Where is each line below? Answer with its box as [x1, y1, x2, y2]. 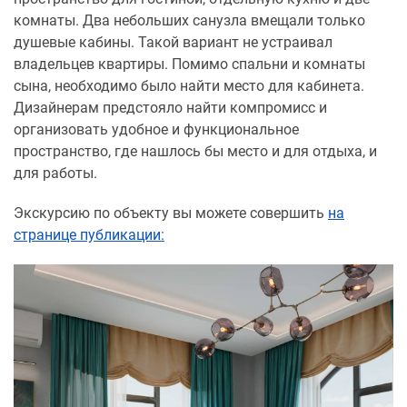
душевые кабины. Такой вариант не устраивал [14, 34, 333, 51]
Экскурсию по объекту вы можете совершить [14, 204, 328, 222]
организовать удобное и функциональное [14, 121, 299, 138]
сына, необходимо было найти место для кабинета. [14, 77, 364, 94]
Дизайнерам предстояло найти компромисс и [14, 99, 327, 116]
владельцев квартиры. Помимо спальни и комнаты [14, 55, 365, 73]
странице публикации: [14, 226, 164, 243]
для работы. [14, 164, 97, 182]
